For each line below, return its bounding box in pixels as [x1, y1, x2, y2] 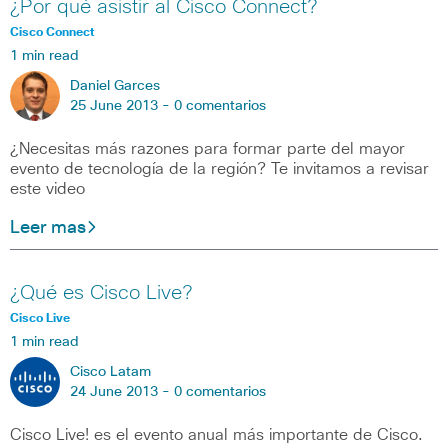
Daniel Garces [70, 79, 160, 94]
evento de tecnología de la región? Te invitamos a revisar [10, 161, 429, 178]
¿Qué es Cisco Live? [10, 282, 192, 303]
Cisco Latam [70, 364, 151, 379]
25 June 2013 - [70, 99, 174, 114]
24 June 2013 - [70, 384, 174, 399]
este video [10, 181, 85, 198]
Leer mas [10, 219, 86, 238]
